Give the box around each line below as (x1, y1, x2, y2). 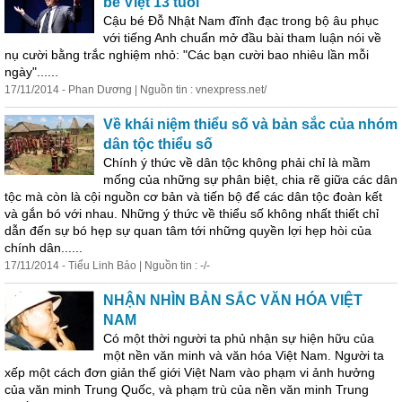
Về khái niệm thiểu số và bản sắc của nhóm (103, 117, 398, 132)
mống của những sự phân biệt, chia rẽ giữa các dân (103, 172, 398, 187)
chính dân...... (4, 240, 83, 255)
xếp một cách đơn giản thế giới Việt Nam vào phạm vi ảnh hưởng (4, 365, 375, 380)
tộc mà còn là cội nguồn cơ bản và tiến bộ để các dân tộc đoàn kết (4, 189, 382, 204)
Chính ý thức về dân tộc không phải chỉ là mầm (103, 155, 371, 170)
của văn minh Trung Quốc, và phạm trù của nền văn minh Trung (4, 382, 369, 397)
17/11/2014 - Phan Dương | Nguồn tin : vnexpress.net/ (4, 83, 267, 96)
